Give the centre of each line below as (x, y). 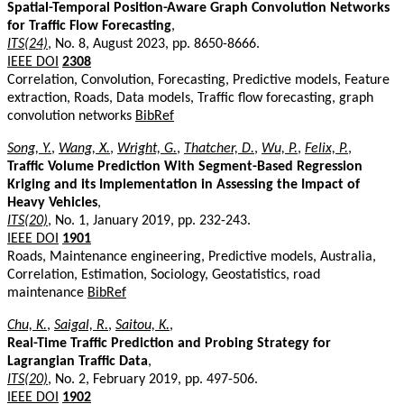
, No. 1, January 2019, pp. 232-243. (149, 220)
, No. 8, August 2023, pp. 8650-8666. (154, 44)
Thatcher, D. (219, 148)
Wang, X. (84, 148)
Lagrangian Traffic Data (78, 361)
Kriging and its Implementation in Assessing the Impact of (184, 184)
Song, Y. (29, 148)
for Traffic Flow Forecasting (89, 26)
